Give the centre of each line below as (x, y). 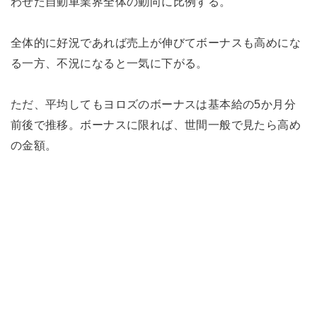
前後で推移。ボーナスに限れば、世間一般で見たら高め (156, 124)
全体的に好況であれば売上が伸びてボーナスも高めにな (156, 42)
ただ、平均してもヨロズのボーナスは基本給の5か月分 (153, 104)
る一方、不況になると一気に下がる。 (109, 63)
